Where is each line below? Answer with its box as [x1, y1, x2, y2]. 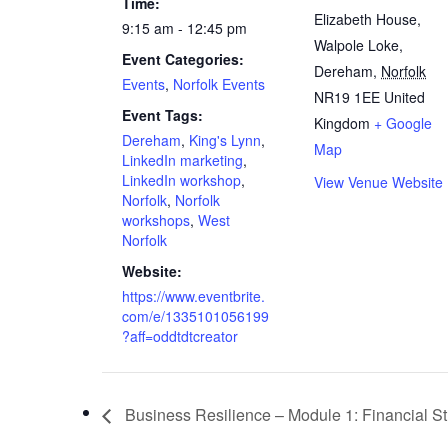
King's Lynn [189, 130, 261, 151]
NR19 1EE [314, 87, 380, 108]
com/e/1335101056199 [122, 306, 269, 327]
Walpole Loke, [314, 35, 403, 56]
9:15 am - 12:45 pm [122, 18, 247, 39]
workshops [122, 210, 190, 231]
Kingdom [314, 113, 370, 134]
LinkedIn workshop [122, 170, 241, 191]
